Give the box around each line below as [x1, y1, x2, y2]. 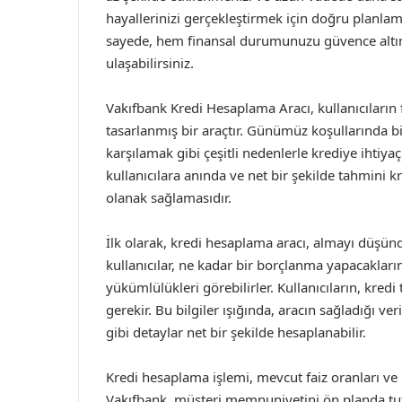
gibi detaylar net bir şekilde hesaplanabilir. [106, 323, 366, 341]
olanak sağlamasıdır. [106, 188, 232, 206]
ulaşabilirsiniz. [106, 54, 194, 72]
